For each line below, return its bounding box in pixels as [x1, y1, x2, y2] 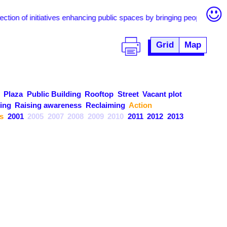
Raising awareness [15, 101, 82, 109]
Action [129, 101, 152, 109]
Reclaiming [85, 101, 125, 109]
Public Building [26, 90, 81, 98]
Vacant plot [142, 90, 182, 98]
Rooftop [85, 90, 113, 98]
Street [117, 90, 139, 98]
